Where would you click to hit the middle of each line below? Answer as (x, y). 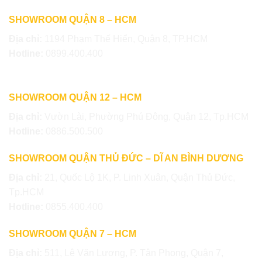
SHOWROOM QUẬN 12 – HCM (75, 98)
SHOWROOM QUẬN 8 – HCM (73, 19)
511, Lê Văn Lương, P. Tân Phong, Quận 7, (134, 253)
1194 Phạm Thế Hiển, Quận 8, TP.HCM (126, 39)
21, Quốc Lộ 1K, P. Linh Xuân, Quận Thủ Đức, (140, 178)
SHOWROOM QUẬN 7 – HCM (73, 233)
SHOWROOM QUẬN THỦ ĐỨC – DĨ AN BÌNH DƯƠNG (126, 158)
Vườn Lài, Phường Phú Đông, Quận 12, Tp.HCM (146, 117)
